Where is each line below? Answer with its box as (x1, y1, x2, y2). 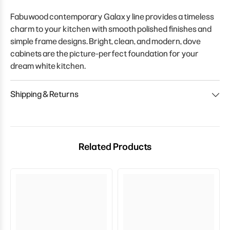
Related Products (79, 141, 151, 152)
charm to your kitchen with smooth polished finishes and (10, 24, 212, 34)
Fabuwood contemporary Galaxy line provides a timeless (10, 11, 214, 22)
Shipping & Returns (10, 89, 79, 99)
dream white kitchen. (10, 61, 86, 71)
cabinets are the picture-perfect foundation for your (10, 48, 199, 59)
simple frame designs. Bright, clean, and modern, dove (10, 36, 201, 46)
